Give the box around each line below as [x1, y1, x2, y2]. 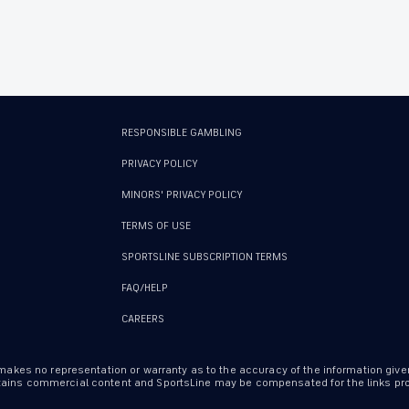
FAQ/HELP [121, 280, 168, 295]
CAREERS [121, 311, 164, 326]
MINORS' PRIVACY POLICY [121, 187, 243, 202]
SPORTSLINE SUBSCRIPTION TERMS [121, 249, 288, 264]
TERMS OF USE [121, 218, 191, 233]
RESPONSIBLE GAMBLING [121, 125, 242, 140]
